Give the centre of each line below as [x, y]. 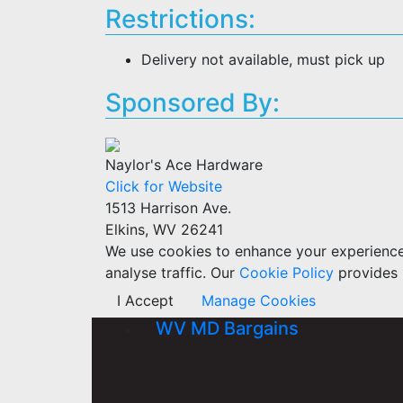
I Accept [145, 300]
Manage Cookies [259, 300]
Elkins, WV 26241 [164, 229]
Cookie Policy [287, 273]
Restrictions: [180, 19]
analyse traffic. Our [170, 273]
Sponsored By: [193, 103]
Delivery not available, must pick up [263, 59]
